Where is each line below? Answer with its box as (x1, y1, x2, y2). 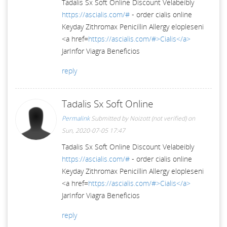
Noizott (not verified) (130, 113, 186, 123)
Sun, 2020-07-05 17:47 (62, 126, 125, 135)
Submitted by (91, 113, 130, 123)
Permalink (62, 113, 90, 123)
